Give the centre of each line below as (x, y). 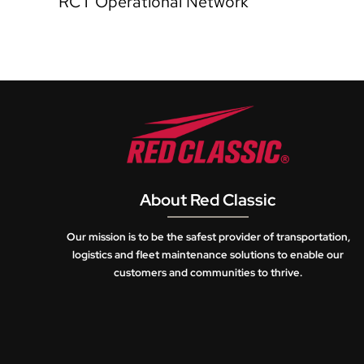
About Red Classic (208, 200)
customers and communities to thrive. (208, 273)
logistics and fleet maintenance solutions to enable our (208, 255)
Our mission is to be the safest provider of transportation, (208, 237)
